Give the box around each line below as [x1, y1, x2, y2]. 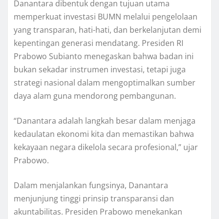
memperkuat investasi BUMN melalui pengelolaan [14, 11, 197, 22]
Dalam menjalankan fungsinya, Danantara [14, 180, 168, 191]
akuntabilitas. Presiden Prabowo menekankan [14, 206, 182, 218]
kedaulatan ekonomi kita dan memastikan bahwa [14, 129, 194, 140]
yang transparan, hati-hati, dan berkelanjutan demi [14, 24, 201, 36]
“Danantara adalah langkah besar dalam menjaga [14, 115, 196, 127]
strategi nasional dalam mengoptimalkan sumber [14, 77, 196, 88]
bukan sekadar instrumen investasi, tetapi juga [14, 64, 186, 75]
